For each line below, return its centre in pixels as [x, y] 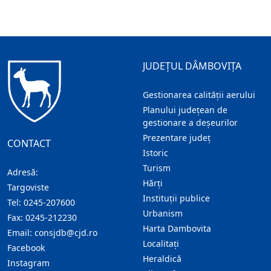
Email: [21, 233]
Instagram [28, 263]
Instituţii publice [176, 198]
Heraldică [162, 259]
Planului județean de [185, 110]
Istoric [155, 153]
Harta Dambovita [177, 229]
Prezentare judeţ [177, 138]
